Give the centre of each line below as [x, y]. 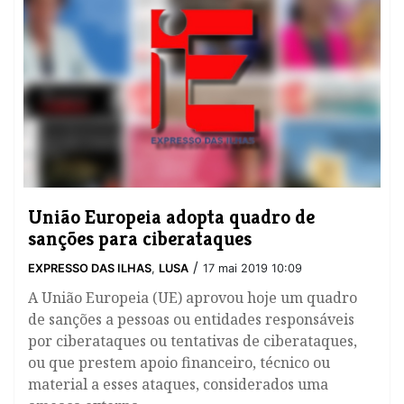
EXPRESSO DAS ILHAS [90, 269]
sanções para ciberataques [140, 239]
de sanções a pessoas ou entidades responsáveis [191, 320]
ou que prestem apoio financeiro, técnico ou [179, 363]
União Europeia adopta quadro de [171, 217]
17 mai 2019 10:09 [252, 269]
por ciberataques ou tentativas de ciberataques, [193, 341]
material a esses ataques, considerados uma [178, 385]
